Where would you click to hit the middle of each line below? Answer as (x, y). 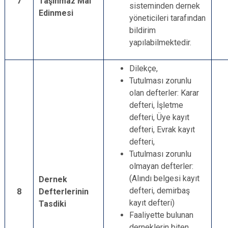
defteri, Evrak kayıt (162, 130)
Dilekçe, (144, 68)
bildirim (142, 30)
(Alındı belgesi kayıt (164, 178)
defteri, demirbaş (160, 191)
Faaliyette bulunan (161, 215)
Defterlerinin (64, 192)
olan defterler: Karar (164, 93)
